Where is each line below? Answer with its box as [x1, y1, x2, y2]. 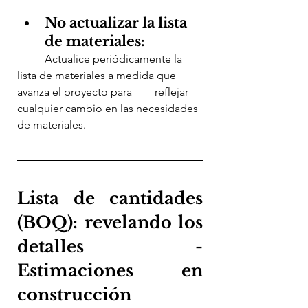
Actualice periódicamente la [17, 52, 45, 65]
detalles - [17, 236, 203, 256]
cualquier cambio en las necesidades [17, 101, 201, 115]
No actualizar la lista [45, 14, 190, 31]
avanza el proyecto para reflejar [17, 85, 135, 98]
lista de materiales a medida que [17, 68, 179, 82]
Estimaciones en [17, 260, 203, 280]
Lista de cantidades [17, 188, 203, 208]
